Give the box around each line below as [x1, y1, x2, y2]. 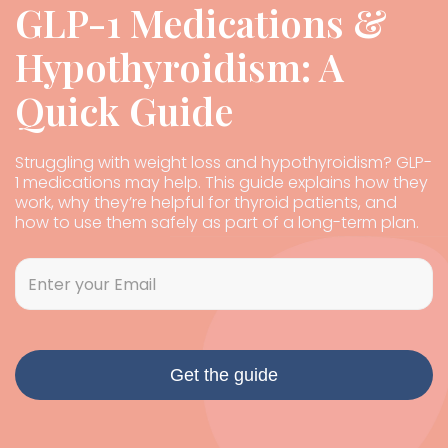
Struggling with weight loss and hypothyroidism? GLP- [15, 151, 432, 174]
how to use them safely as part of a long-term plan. [15, 211, 419, 234]
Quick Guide [15, 85, 233, 136]
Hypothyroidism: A [15, 41, 344, 92]
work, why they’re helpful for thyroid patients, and [15, 191, 397, 214]
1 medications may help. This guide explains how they [15, 171, 428, 194]
